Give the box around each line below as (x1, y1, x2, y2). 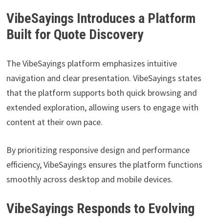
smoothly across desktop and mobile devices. (6, 174, 173, 185)
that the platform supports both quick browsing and (6, 87, 197, 99)
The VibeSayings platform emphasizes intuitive (6, 58, 177, 69)
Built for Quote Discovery (6, 26, 143, 43)
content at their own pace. (6, 116, 103, 128)
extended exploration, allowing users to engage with (6, 102, 198, 113)
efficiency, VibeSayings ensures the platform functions (6, 159, 202, 171)
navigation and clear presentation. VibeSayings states (6, 72, 201, 84)
